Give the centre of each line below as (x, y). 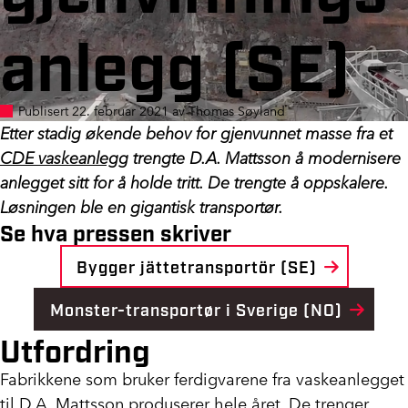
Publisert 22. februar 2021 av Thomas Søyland (150, 111)
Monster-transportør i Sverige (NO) (199, 309)
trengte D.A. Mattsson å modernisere (265, 158)
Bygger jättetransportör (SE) (199, 266)
